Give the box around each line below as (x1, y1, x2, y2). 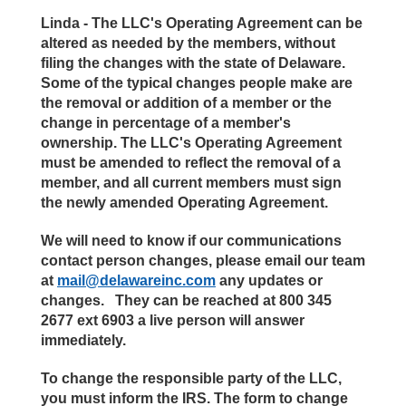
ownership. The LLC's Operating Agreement (41, 135, 342, 151)
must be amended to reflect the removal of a (41, 155, 341, 171)
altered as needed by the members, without (41, 35, 335, 52)
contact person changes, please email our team (41, 253, 365, 269)
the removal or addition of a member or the (41, 95, 332, 111)
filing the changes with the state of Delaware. (41, 55, 345, 72)
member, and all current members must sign (41, 175, 342, 191)
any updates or (216, 273, 323, 289)
